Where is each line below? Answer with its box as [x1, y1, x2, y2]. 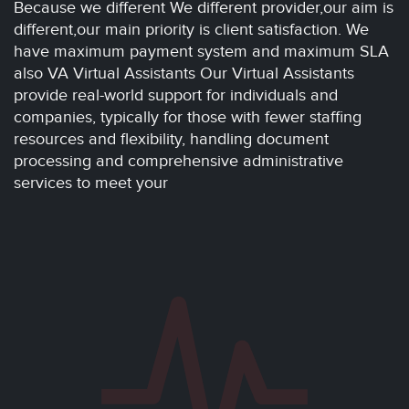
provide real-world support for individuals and [14, 86, 338, 105]
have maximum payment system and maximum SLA [14, 42, 389, 61]
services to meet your [14, 173, 168, 193]
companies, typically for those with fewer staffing [14, 108, 362, 127]
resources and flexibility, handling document [14, 130, 329, 149]
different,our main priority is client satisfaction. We [14, 20, 369, 39]
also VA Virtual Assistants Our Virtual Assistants [14, 64, 354, 83]
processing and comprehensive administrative [14, 152, 343, 171]
